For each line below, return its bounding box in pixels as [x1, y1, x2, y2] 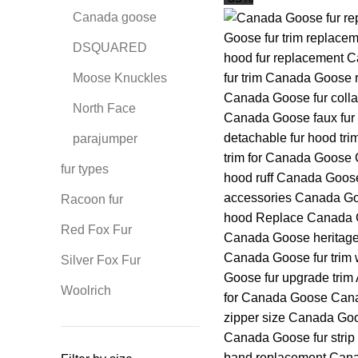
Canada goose [73, 10, 157, 24]
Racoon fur [61, 193, 123, 206]
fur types [61, 162, 109, 176]
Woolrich [61, 284, 111, 297]
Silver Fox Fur [61, 253, 141, 267]
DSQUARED [73, 41, 147, 54]
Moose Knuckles [73, 71, 167, 85]
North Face [73, 101, 136, 115]
